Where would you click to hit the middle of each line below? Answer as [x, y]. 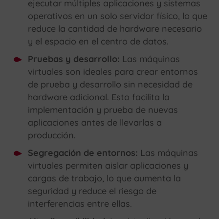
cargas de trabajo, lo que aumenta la [105, 178]
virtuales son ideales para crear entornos [113, 72]
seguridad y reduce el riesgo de [92, 191]
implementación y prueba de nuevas [103, 110]
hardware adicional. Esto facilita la [99, 97]
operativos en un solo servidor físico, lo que [118, 16]
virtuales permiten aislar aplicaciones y [108, 166]
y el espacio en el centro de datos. [99, 42]
